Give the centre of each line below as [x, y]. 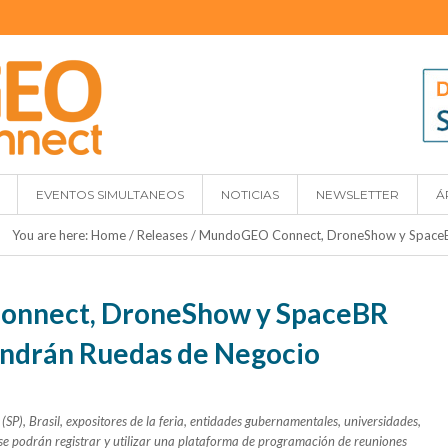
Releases [162, 235]
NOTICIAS [250, 194]
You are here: [51, 235]
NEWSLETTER [357, 194]
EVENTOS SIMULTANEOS [110, 194]
